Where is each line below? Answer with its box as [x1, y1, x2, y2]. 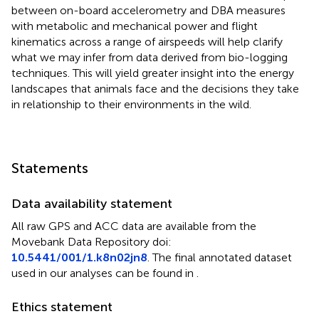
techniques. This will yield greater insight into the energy [11, 66, 294, 80]
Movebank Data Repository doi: [11, 234, 172, 249]
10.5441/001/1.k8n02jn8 [11, 250, 147, 264]
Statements [11, 159, 88, 177]
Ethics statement [11, 298, 113, 315]
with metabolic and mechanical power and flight [11, 19, 258, 33]
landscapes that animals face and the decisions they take [11, 81, 299, 95]
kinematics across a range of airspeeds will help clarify [11, 34, 283, 48]
